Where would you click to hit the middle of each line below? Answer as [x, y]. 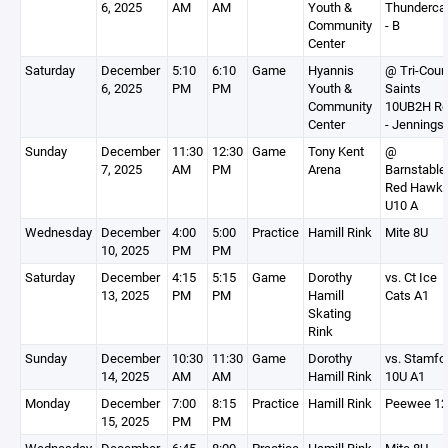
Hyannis [331, 70]
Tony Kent [336, 151]
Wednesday [58, 232]
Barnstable [415, 169]
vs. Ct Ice [411, 277]
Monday [47, 403]
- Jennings [414, 124]
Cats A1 [407, 295]
